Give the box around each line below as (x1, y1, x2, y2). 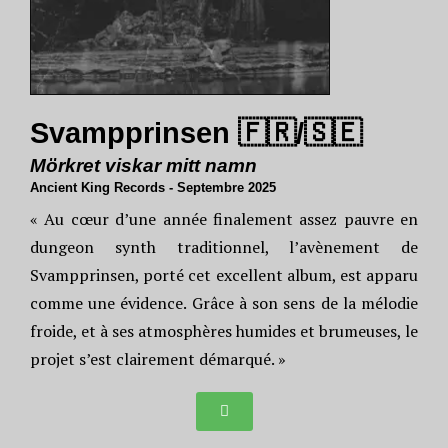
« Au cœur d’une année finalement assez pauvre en (30, 208, 418, 230)
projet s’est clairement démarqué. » (30, 348, 286, 370)
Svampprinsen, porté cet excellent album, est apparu (30, 264, 418, 286)
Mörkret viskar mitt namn (30, 155, 257, 176)
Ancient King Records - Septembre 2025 (30, 180, 276, 195)
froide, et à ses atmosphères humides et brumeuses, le (30, 320, 418, 342)
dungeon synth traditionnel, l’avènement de (30, 236, 418, 258)
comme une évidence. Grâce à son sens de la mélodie (30, 292, 418, 314)
